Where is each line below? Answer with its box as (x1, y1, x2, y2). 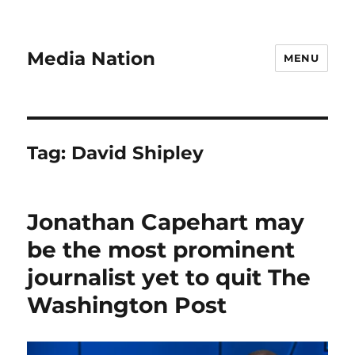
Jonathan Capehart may (27, 208, 305, 235)
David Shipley (71, 142, 204, 164)
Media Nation (27, 47, 156, 70)
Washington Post (27, 292, 227, 319)
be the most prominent (27, 236, 296, 263)
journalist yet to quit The (27, 264, 311, 291)
